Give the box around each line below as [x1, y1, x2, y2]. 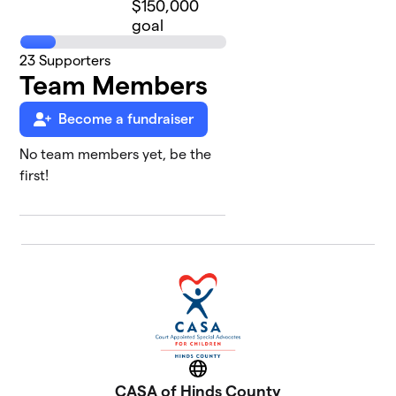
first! [19, 168, 49, 184]
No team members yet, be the [19, 147, 212, 163]
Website [196, 366, 250, 382]
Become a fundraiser [58, 111, 194, 127]
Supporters [35, 53, 111, 69]
